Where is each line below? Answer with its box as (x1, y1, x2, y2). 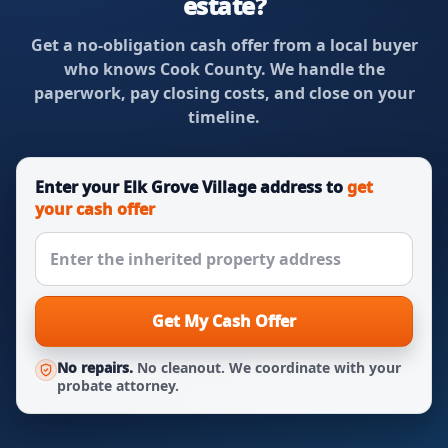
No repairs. (57, 358, 133, 377)
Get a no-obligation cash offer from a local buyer (30, 34, 418, 56)
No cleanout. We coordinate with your (133, 358, 401, 377)
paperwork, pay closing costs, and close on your (33, 82, 415, 104)
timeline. (188, 106, 260, 128)
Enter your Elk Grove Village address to (35, 176, 347, 198)
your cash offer (35, 198, 155, 220)
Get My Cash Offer (152, 310, 296, 332)
